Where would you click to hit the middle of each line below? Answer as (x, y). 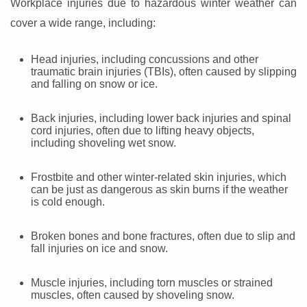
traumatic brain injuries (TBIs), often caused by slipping (164, 72)
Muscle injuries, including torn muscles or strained (152, 283)
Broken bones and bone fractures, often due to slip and (163, 236)
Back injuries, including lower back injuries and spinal (161, 119)
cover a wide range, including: (83, 23)
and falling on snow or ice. (94, 84)
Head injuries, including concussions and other (145, 60)
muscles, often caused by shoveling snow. (133, 295)
